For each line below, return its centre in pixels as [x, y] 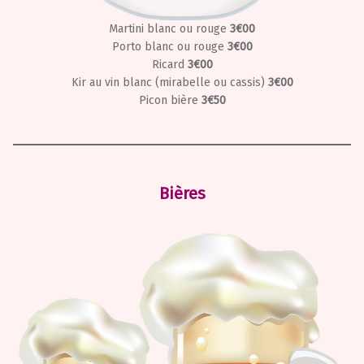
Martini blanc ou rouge [169, 29]
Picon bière [170, 101]
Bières [182, 194]
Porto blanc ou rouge [169, 47]
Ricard [169, 65]
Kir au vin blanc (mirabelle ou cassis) [169, 83]
